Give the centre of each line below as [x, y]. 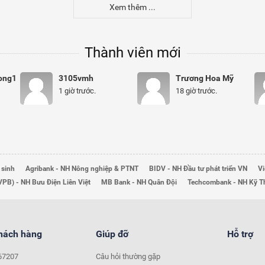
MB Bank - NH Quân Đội [139, 182]
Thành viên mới [132, 53]
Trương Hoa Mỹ [204, 78]
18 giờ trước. [196, 91]
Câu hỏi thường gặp [128, 256]
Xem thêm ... [132, 7]
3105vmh [76, 78]
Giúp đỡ [112, 234]
